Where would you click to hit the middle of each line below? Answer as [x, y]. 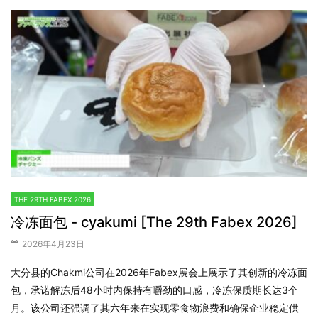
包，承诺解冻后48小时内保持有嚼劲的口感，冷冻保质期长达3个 [154, 290]
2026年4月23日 [53, 243]
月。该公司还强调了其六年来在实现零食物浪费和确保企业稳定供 [155, 307]
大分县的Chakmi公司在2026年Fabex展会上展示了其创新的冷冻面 [159, 272]
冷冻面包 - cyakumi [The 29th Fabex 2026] [154, 222]
